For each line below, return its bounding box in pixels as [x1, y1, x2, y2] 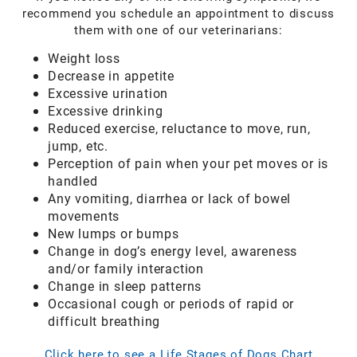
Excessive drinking [48, 102, 163, 120]
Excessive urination [48, 84, 169, 102]
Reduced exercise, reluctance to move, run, [48, 120, 311, 137]
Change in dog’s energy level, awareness [48, 242, 298, 260]
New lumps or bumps [48, 225, 179, 242]
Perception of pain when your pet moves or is [48, 155, 329, 172]
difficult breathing [48, 312, 161, 330]
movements [48, 207, 120, 225]
